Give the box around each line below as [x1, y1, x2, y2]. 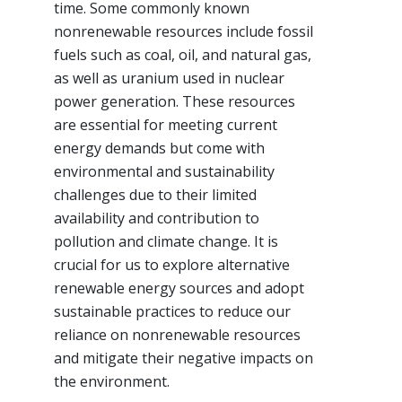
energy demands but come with [54, 137, 265, 158]
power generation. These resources [54, 91, 295, 111]
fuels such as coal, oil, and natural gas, [54, 44, 311, 65]
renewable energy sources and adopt [54, 277, 304, 298]
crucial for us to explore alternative [54, 254, 290, 275]
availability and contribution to [54, 207, 259, 228]
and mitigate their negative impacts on [54, 347, 313, 368]
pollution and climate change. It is [54, 231, 278, 251]
